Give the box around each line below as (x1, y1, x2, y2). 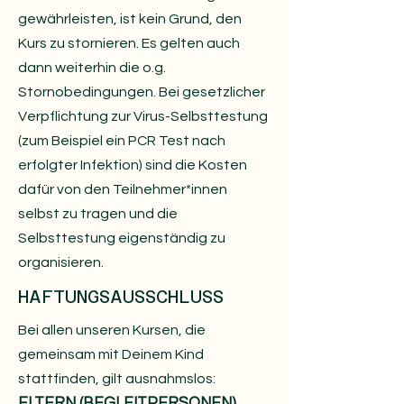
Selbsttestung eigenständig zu (18, 231, 225, 245)
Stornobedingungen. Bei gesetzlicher (18, 85, 265, 99)
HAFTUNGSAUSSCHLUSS (18, 286, 224, 308)
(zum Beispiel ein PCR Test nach (18, 133, 225, 148)
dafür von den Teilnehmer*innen (18, 182, 227, 197)
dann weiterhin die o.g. (18, 60, 166, 75)
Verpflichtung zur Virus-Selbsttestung (18, 109, 268, 124)
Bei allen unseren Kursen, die (18, 323, 206, 337)
